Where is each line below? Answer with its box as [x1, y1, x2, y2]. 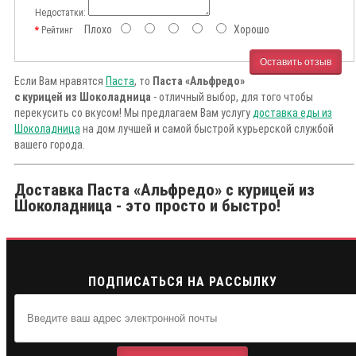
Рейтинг [41, 25, 72, 37]
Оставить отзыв [260, 56, 331, 68]
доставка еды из [253, 106, 332, 120]
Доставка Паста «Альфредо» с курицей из [14, 180, 315, 200]
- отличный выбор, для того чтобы [151, 91, 313, 104]
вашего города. [14, 138, 85, 152]
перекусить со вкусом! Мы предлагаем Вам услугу [14, 106, 253, 120]
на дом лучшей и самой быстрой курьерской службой [80, 122, 334, 136]
